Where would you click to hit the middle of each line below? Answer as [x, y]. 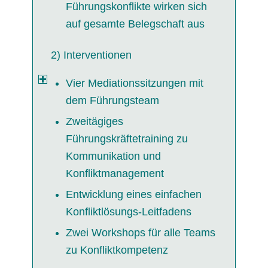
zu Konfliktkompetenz [117, 250]
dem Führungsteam [112, 101]
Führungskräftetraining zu [127, 139]
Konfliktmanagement [115, 174]
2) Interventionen [91, 55]
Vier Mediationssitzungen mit [134, 83]
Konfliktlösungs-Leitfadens [128, 212]
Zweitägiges [94, 122]
